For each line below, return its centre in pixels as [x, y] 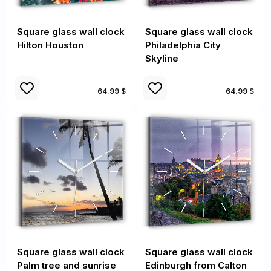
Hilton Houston [50, 45]
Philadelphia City [183, 45]
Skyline [162, 58]
